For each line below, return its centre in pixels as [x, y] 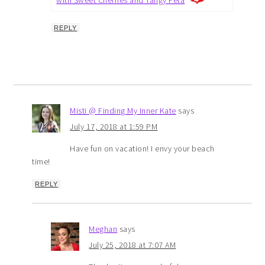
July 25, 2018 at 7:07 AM [132, 245]
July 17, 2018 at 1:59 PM [114, 126]
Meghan [103, 229]
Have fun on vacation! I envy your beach [142, 148]
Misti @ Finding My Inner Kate [123, 110]
